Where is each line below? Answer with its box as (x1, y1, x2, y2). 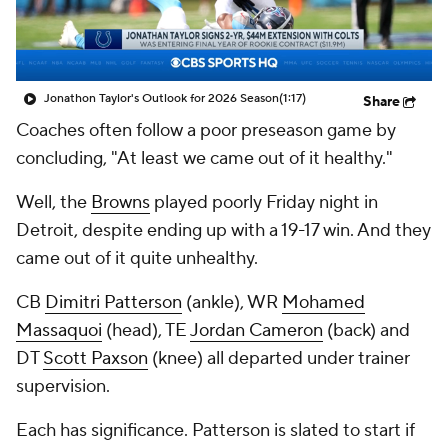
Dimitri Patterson (45, 291, 182, 314)
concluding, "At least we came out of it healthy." (16, 147, 393, 170)
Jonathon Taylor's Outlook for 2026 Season (44, 91, 279, 106)
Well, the (16, 191, 91, 214)
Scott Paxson (43, 347, 148, 370)
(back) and (323, 319, 410, 342)
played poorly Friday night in (150, 191, 378, 214)
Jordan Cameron (190, 319, 323, 342)
